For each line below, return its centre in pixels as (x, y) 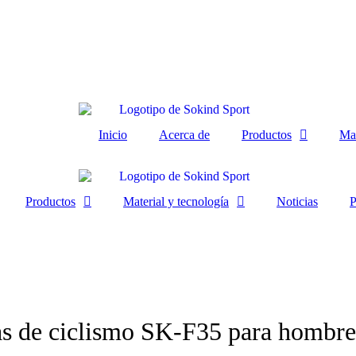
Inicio (113, 135)
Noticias (297, 201)
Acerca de (184, 135)
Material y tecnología (176, 201)
